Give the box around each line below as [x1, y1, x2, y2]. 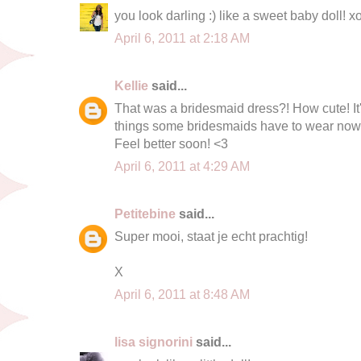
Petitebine [114, 205, 176, 221]
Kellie [114, 77, 148, 93]
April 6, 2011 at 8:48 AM [114, 286, 250, 301]
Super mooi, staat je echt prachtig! [114, 228, 308, 243]
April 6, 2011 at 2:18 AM [114, 30, 250, 45]
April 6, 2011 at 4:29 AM [114, 158, 250, 173]
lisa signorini [114, 334, 193, 349]
